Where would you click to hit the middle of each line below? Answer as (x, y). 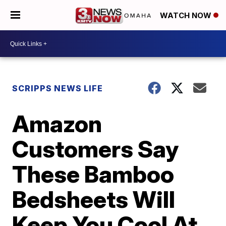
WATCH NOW (187, 16)
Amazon (57, 124)
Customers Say (96, 149)
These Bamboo (93, 174)
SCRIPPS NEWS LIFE (58, 88)
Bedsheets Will (94, 199)
